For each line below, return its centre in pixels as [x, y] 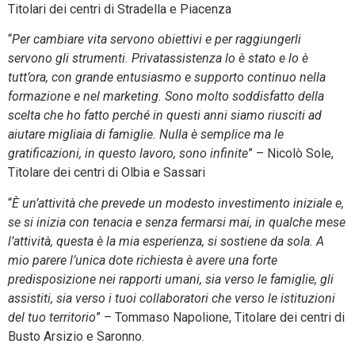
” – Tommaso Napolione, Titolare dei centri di [220, 317]
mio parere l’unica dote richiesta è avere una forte [143, 260]
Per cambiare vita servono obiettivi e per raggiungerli [157, 40]
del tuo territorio [52, 317]
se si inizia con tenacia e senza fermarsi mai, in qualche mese [177, 222]
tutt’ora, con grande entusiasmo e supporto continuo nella [167, 78]
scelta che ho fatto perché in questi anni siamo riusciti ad [165, 116]
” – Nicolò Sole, [291, 154]
